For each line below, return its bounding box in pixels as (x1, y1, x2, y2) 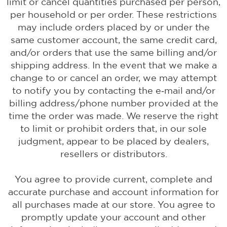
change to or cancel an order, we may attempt (10, 72, 217, 83)
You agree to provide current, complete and (15, 174, 212, 184)
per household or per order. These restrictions (10, 9, 217, 20)
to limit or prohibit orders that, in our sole (20, 123, 207, 134)
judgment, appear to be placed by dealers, (18, 136, 209, 146)
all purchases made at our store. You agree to (12, 199, 215, 210)
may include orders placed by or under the (17, 22, 210, 32)
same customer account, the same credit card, (10, 34, 217, 45)
